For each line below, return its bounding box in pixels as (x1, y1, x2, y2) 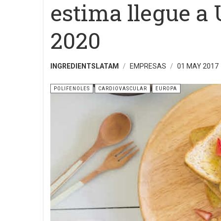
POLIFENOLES (54, 85, 90, 92)
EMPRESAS (130, 62, 166, 70)
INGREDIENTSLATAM (50, 62, 119, 70)
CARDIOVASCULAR (98, 85, 147, 92)
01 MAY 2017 (177, 62, 219, 70)
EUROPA (155, 85, 177, 92)
